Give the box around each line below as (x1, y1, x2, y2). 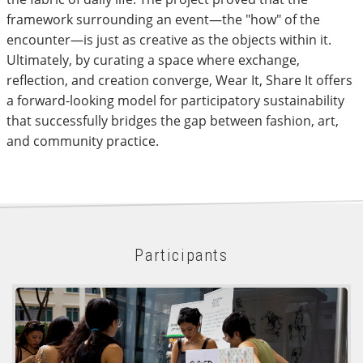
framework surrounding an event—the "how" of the (6, 11, 320, 28)
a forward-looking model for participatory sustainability (6, 92, 344, 109)
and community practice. (6, 132, 159, 150)
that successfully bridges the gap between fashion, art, (6, 112, 339, 130)
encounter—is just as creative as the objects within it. (6, 31, 331, 49)
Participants (135, 246, 228, 265)
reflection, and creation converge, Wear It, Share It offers (6, 71, 352, 89)
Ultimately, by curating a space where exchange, (6, 51, 300, 69)
